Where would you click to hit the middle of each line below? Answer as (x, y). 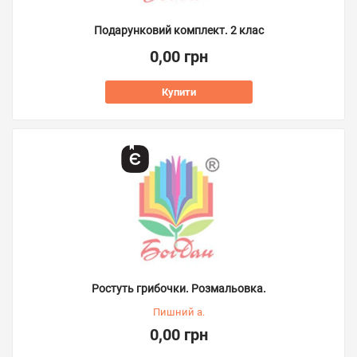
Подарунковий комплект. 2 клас (178, 30)
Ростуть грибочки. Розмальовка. (178, 288)
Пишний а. (178, 312)
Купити (178, 92)
